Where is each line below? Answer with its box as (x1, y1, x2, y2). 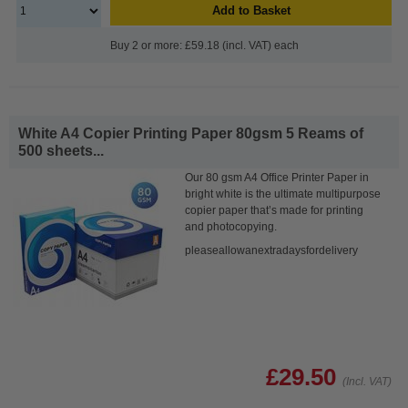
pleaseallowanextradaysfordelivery (185, 243, 359, 257)
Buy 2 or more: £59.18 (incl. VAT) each (109, 38, 299, 52)
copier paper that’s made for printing (185, 203, 364, 217)
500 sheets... (18, 142, 104, 158)
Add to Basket (211, 3, 291, 17)
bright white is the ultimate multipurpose (185, 187, 382, 200)
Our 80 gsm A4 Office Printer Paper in (185, 170, 370, 184)
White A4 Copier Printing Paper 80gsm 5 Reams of (18, 125, 363, 141)
